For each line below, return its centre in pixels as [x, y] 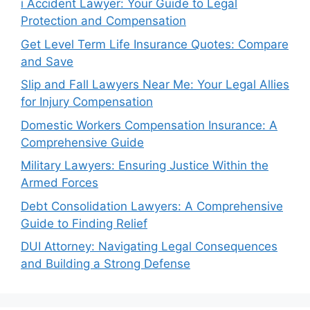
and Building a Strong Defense [106, 264]
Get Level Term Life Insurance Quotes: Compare [155, 44]
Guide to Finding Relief [84, 223]
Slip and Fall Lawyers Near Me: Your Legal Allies [155, 84]
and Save [47, 61]
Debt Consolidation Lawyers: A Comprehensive [152, 206]
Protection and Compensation [103, 21]
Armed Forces [60, 183]
